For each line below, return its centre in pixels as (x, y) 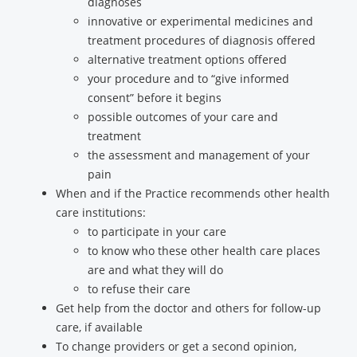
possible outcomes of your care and (183, 117)
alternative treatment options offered (187, 59)
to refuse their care (139, 289)
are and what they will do (155, 270)
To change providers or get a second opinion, (176, 346)
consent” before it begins (155, 98)
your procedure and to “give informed (188, 78)
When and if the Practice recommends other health (193, 193)
